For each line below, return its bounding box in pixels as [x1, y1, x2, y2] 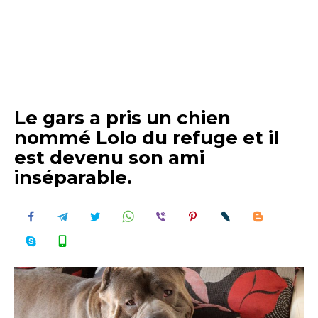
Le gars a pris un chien [14, 106, 231, 129]
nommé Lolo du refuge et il [14, 126, 279, 149]
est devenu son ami [14, 146, 204, 169]
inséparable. [14, 166, 132, 189]
